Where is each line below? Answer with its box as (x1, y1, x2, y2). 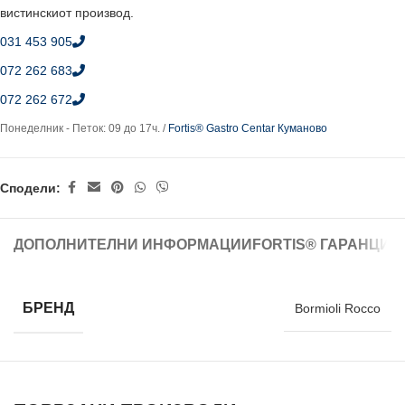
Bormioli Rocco (295, 301, 381, 316)
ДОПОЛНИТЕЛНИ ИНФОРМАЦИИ (14, 237, 252, 252)
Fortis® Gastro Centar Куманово (168, 122, 327, 135)
